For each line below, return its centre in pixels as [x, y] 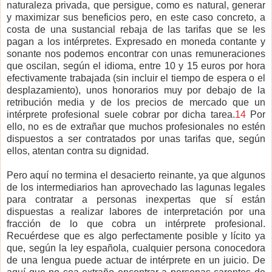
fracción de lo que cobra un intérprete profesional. [136, 224]
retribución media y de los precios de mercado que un [136, 103]
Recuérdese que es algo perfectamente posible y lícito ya [136, 236]
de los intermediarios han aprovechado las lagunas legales [136, 188]
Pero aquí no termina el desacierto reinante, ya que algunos [136, 175]
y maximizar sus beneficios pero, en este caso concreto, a [136, 18]
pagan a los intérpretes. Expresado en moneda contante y [136, 42]
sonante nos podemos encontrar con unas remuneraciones [136, 54]
